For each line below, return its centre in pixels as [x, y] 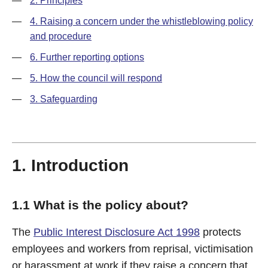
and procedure [61, 36]
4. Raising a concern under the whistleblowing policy [141, 21]
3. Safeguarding [64, 99]
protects [220, 232]
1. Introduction [70, 165]
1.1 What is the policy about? [100, 205]
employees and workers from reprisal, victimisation [133, 249]
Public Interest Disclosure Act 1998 [117, 232]
